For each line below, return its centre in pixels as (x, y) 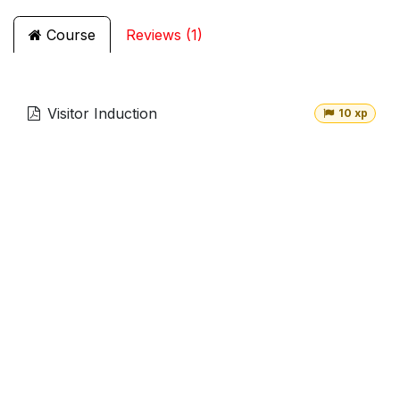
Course (69, 35)
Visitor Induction (102, 113)
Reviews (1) (164, 35)
